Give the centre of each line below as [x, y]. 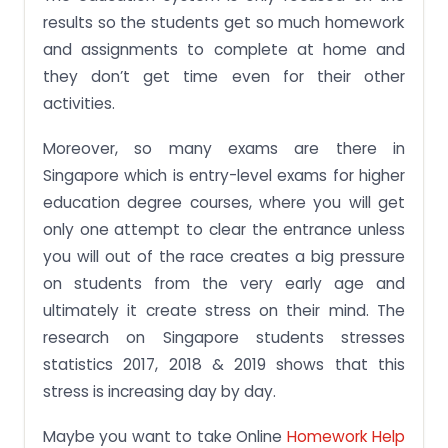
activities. [79, 104]
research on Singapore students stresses [224, 338]
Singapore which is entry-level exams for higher [224, 176]
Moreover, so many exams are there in [224, 149]
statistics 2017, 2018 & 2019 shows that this [224, 365]
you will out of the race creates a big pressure [224, 257]
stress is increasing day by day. [159, 392]
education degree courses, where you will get [224, 203]
